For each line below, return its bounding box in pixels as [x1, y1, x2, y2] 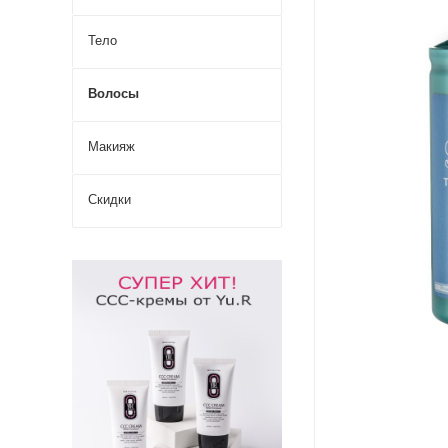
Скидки [88, 192, 131, 207]
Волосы [88, 86, 139, 101]
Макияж [88, 139, 135, 154]
